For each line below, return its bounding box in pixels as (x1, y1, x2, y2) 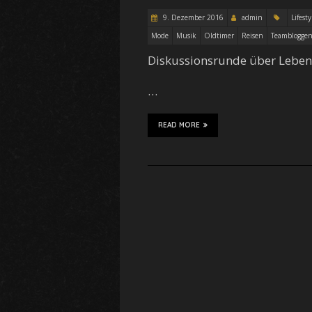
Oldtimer (204, 31, 234, 40)
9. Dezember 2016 (161, 13, 224, 22)
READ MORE (158, 120, 200, 130)
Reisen (242, 31, 263, 40)
